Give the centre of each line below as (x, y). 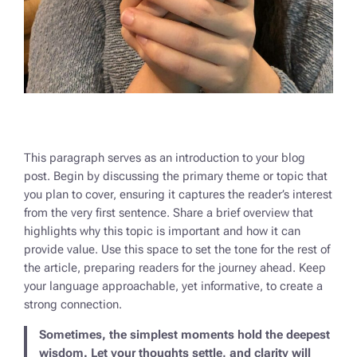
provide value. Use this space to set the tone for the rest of (177, 250)
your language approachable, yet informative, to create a (174, 287)
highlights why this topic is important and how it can (163, 232)
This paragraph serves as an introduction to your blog (165, 159)
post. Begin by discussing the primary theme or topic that (176, 177)
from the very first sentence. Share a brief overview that (169, 214)
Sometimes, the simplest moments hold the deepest (184, 335)
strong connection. (73, 305)
